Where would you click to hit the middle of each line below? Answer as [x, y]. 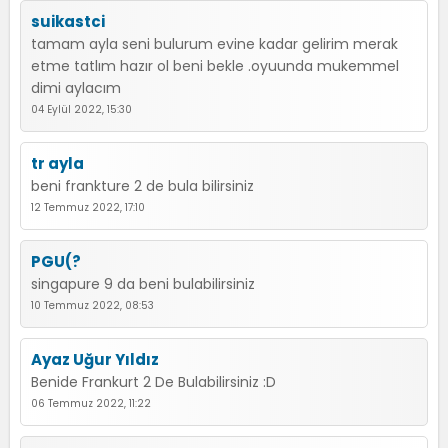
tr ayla [57, 163]
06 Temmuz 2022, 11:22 [91, 403]
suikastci [68, 21]
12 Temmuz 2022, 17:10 [88, 207]
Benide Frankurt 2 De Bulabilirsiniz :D [153, 382]
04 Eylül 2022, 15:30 [81, 109]
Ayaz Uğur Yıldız [95, 359]
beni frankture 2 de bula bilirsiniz [142, 186]
